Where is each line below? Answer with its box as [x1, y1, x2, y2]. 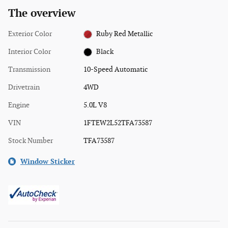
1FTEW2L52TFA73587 [83, 118, 152, 127]
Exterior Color [8, 29, 52, 38]
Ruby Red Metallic [96, 29, 154, 38]
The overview [8, 7, 75, 20]
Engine [8, 100, 30, 109]
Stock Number [8, 136, 53, 145]
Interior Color [8, 47, 51, 56]
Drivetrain [8, 82, 40, 92]
